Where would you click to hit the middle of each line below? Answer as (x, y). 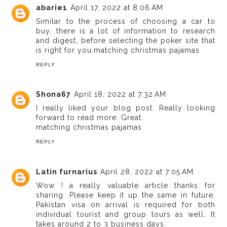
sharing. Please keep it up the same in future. (126, 195)
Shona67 (54, 94)
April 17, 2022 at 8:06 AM (117, 7)
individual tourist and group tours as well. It (126, 214)
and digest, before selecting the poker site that (126, 40)
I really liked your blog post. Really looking (126, 108)
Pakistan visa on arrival (82, 204)
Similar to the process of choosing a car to (126, 21)
